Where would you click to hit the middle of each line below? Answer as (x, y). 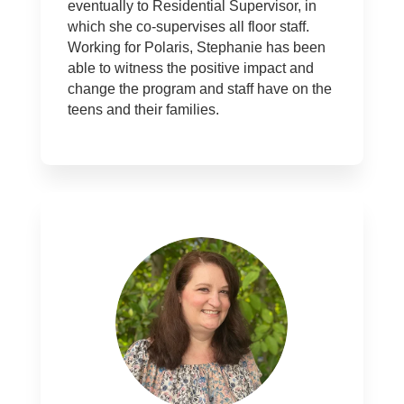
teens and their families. (143, 110)
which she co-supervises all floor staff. (188, 27)
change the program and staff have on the (199, 89)
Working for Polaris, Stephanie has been (196, 47)
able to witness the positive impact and (190, 68)
